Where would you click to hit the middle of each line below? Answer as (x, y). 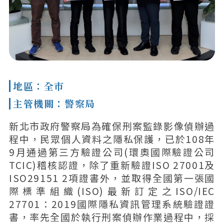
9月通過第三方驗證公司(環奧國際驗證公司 (112, 152)
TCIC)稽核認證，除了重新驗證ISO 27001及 (112, 165)
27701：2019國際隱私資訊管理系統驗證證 (112, 204)
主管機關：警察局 (54, 103)
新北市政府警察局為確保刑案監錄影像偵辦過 (112, 126)
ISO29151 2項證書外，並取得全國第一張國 (112, 178)
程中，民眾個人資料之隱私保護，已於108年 (112, 139)
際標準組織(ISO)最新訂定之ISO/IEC (112, 191)
